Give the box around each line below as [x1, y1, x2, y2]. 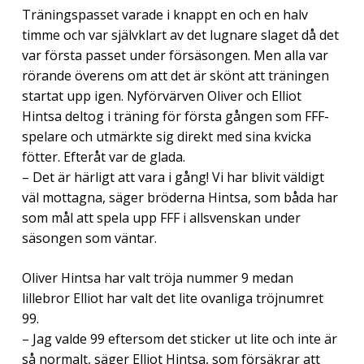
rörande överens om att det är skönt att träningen [21, 66, 329, 84]
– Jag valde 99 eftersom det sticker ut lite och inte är [21, 329, 337, 348]
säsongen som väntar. [21, 228, 157, 247]
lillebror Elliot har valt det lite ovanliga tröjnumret [21, 288, 323, 307]
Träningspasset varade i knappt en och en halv [21, 5, 308, 24]
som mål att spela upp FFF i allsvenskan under [21, 208, 301, 227]
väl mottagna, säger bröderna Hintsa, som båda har [21, 188, 338, 206]
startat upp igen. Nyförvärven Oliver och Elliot [21, 86, 301, 105]
